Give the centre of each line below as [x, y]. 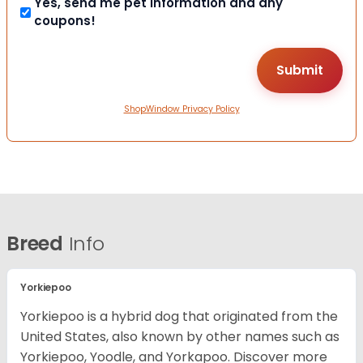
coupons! [65, 21]
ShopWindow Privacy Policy [181, 109]
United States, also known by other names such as [180, 337]
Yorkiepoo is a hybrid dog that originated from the [179, 317]
